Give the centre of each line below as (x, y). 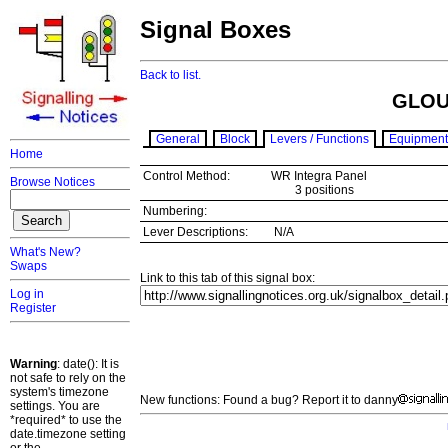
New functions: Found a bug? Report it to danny (269, 400)
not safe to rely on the (68, 378)
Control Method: (186, 176)
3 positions (312, 190)
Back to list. (170, 75)
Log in (27, 294)
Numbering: (175, 211)
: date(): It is (88, 364)
